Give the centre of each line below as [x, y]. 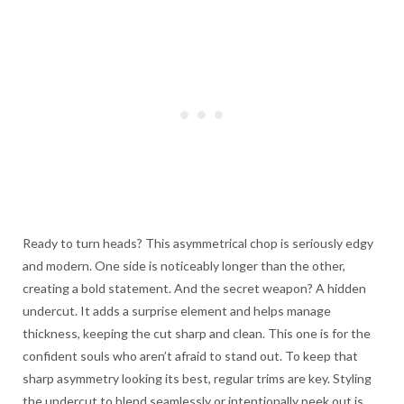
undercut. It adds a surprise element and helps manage [177, 310]
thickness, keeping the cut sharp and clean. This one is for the [197, 333]
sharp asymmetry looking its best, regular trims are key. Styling [197, 378]
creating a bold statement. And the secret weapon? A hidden [194, 288]
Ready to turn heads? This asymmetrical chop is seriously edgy [198, 243]
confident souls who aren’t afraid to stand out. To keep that [190, 355]
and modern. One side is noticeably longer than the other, [184, 265]
